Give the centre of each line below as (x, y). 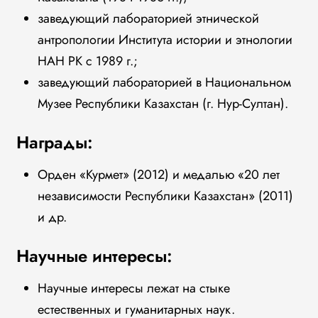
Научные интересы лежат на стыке (133, 288)
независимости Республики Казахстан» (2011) (165, 196)
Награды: (54, 142)
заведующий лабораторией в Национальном (164, 82)
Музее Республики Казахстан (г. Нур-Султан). (163, 104)
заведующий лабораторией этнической (148, 18)
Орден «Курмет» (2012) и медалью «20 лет (158, 175)
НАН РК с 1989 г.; (87, 61)
